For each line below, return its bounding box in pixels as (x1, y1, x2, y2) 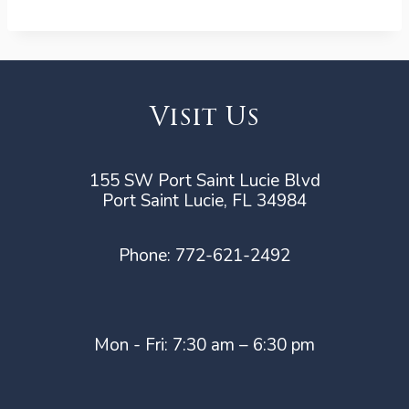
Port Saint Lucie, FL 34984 (102, 189, 307, 213)
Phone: (119, 244, 175, 267)
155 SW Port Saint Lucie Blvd (89, 169, 320, 193)
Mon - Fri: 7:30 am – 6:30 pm (94, 333, 315, 357)
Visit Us (150, 99, 259, 136)
